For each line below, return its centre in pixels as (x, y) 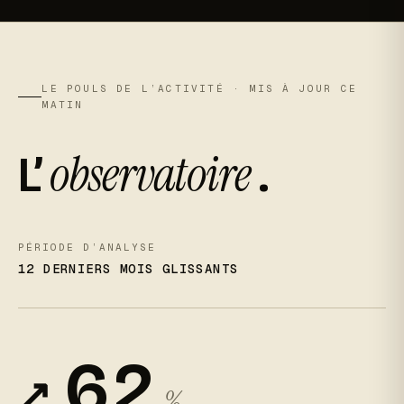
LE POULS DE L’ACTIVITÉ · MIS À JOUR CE (199, 88)
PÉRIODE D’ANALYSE (87, 247)
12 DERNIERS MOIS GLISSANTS (129, 268)
